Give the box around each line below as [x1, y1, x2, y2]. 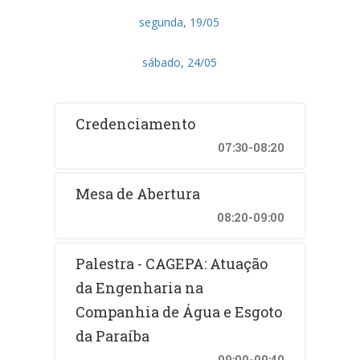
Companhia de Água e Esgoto [76, 301, 283, 321]
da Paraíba [76, 325, 150, 346]
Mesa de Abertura [76, 183, 201, 203]
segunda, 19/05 [139, 14, 219, 30]
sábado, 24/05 [141, 54, 217, 70]
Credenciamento [76, 113, 196, 133]
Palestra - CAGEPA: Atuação [76, 253, 268, 273]
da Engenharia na [76, 277, 204, 297]
